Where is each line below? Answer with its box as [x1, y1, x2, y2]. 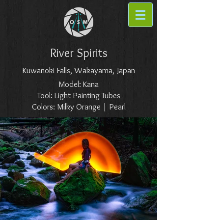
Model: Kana [58, 79, 99, 89]
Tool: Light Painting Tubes [37, 90, 120, 100]
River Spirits [50, 46, 108, 60]
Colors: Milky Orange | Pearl [31, 102, 126, 111]
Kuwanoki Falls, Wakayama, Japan [22, 65, 135, 75]
